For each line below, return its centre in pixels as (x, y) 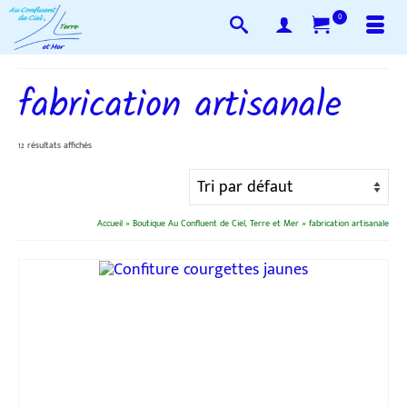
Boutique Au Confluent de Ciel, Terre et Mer (216, 223)
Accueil (110, 223)
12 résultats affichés (55, 145)
